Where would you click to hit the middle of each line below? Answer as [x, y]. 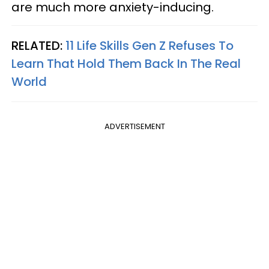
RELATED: [38, 45]
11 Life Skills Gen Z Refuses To [150, 45]
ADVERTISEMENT [134, 126]
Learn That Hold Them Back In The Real [126, 63]
